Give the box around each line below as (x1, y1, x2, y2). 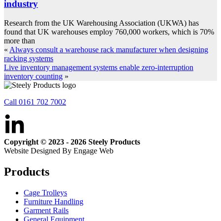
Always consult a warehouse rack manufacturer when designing (9, 45, 208, 54)
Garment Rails (24, 206, 69, 215)
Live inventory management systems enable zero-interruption (4, 63, 193, 72)
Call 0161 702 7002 (4, 98, 66, 107)
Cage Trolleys (24, 188, 67, 197)
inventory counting (4, 72, 63, 81)
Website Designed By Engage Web (4, 147, 113, 155)
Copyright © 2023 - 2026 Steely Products (4, 138, 140, 147)
